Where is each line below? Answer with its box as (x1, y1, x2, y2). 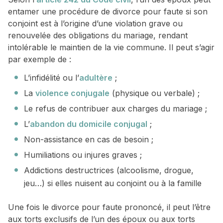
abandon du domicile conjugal (30, 119, 147, 129)
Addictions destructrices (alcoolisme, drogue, (24, 165, 194, 176)
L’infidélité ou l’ (24, 73, 79, 83)
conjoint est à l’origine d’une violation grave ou (8, 18, 183, 29)
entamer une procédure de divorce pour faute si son (8, 6, 208, 17)
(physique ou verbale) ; (110, 88, 200, 99)
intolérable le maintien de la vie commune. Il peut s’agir (8, 42, 215, 53)
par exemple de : (8, 54, 71, 65)
